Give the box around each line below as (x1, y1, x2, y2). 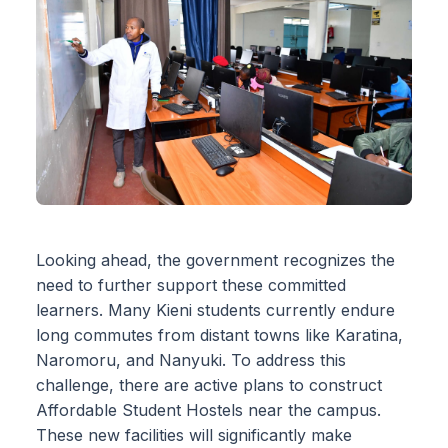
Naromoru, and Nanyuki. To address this (36, 350, 346, 371)
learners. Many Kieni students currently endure (36, 300, 395, 321)
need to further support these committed (36, 275, 346, 296)
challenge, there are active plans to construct (36, 375, 382, 396)
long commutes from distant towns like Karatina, (36, 325, 403, 346)
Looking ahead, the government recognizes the (36, 250, 395, 271)
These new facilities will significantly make (36, 425, 352, 446)
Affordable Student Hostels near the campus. (36, 400, 381, 421)
